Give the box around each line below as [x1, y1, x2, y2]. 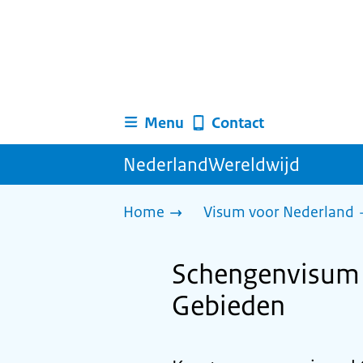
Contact [211, 113, 264, 133]
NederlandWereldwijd [123, 152, 300, 177]
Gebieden [172, 288, 285, 323]
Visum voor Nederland [203, 203, 354, 222]
